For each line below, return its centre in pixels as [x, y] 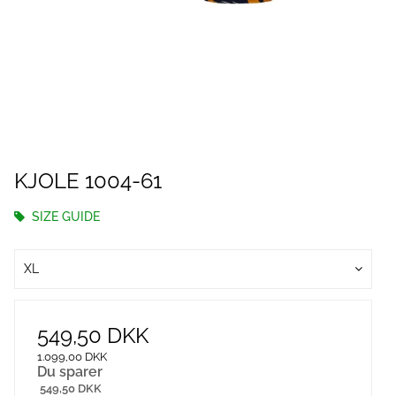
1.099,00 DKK [72, 357]
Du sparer [70, 372]
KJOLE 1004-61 [88, 181]
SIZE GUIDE [64, 217]
